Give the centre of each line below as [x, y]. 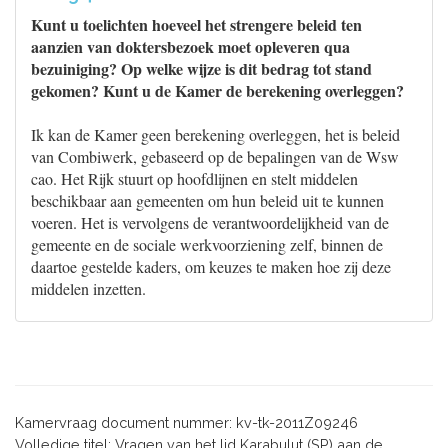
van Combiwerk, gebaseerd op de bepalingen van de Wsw [215, 156]
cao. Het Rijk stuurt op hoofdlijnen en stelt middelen [194, 178]
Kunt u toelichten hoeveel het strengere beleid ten [196, 24]
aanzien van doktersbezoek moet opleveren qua [190, 46]
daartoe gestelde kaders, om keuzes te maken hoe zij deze [211, 266]
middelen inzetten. [88, 288]
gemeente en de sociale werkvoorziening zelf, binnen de [207, 244]
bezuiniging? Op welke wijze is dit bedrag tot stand [201, 68]
